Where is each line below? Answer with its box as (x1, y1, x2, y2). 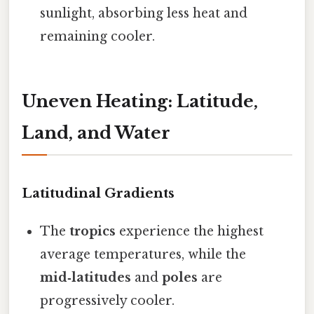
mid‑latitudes (40, 269, 132, 285)
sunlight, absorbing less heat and (40, 6, 248, 22)
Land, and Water (22, 123, 170, 144)
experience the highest (116, 223, 264, 239)
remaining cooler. (40, 29, 156, 45)
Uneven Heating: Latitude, (22, 91, 258, 112)
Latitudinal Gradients (22, 184, 175, 201)
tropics (69, 223, 116, 239)
